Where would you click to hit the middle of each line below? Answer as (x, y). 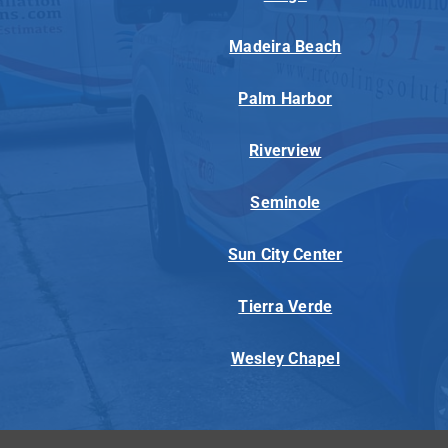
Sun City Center (285, 255)
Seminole (285, 203)
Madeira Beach (285, 47)
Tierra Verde (285, 307)
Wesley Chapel (285, 359)
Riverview (285, 151)
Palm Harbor (285, 99)
